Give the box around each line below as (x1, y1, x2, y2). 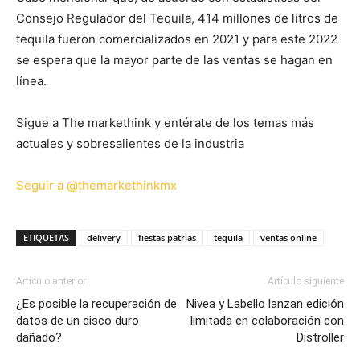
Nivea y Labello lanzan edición (186, 296, 344, 311)
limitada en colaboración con (190, 313, 344, 328)
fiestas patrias (138, 231, 196, 243)
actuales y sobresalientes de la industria (16, 135, 244, 151)
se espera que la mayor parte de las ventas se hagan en (16, 51, 333, 67)
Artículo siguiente (268, 275, 344, 287)
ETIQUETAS (23, 231, 69, 243)
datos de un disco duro (16, 313, 139, 328)
